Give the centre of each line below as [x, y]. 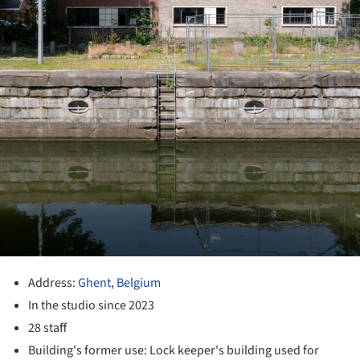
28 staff [48, 328]
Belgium [139, 283]
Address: [53, 283]
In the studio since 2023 [92, 306]
